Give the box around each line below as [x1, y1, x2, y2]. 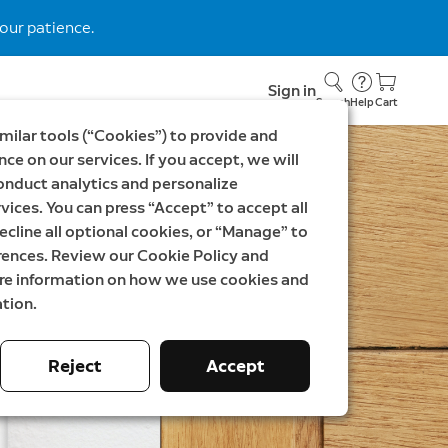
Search [316, 96, 350, 109]
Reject [48, 355, 102, 377]
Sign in [268, 80, 316, 100]
